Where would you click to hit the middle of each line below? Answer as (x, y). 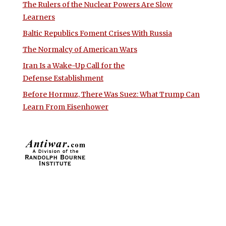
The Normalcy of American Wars (80, 50)
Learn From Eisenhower (65, 107)
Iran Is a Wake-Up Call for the (73, 66)
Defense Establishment (63, 78)
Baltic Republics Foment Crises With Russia (97, 34)
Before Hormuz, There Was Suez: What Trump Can (111, 95)
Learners (39, 17)
